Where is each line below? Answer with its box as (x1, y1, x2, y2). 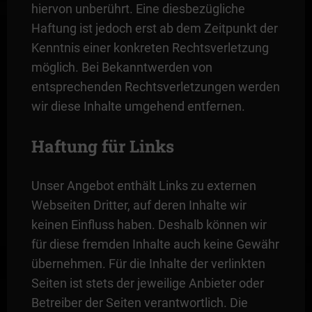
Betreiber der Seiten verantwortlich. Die (31, 295, 248, 310)
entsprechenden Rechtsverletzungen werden (31, 79, 280, 94)
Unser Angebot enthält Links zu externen (31, 178, 256, 193)
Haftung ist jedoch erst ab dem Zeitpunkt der (31, 20, 278, 36)
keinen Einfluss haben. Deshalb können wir (31, 217, 267, 232)
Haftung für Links (31, 134, 174, 157)
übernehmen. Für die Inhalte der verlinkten (31, 256, 265, 271)
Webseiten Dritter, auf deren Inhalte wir (31, 197, 247, 212)
